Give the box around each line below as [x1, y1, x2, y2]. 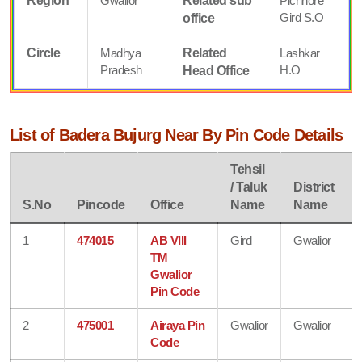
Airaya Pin [150, 318, 205, 332]
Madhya [100, 45, 141, 60]
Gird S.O [280, 10, 324, 24]
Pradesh [100, 62, 142, 77]
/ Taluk [230, 179, 267, 194]
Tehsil [230, 162, 265, 176]
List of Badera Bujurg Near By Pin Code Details [10, 125, 343, 144]
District [293, 179, 335, 194]
